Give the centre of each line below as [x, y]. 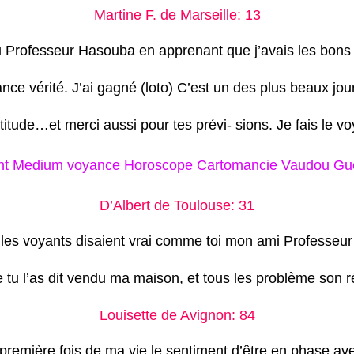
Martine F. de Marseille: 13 [177, 15]
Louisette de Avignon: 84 [177, 316]
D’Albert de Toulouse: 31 [177, 206]
